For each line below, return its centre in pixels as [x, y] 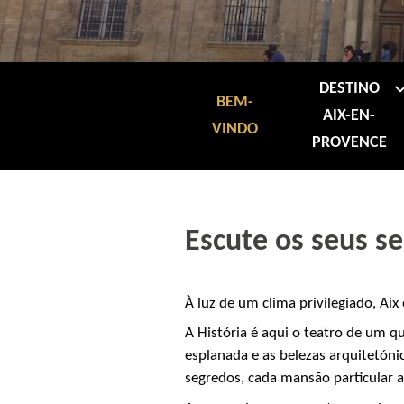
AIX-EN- [349, 115]
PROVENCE [349, 142]
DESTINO [349, 88]
